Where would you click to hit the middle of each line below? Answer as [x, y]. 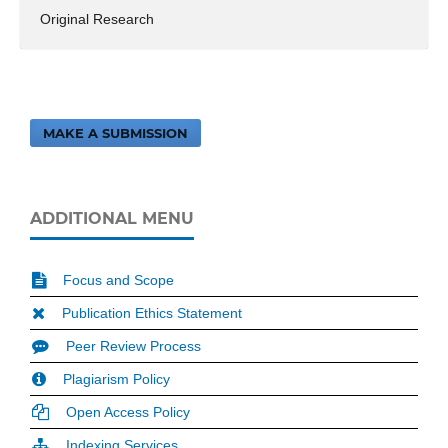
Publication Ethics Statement [152, 312]
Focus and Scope [118, 279]
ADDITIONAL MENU [112, 218]
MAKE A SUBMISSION [116, 132]
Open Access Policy [128, 411]
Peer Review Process [133, 345]
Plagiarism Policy [116, 378]
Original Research [96, 18]
